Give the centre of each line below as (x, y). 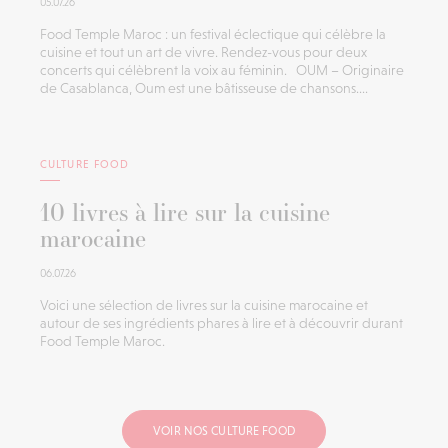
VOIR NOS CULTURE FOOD (224, 430)
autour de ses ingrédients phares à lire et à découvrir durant (221, 322)
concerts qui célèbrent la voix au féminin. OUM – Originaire (222, 69)
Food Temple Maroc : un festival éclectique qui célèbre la (213, 33)
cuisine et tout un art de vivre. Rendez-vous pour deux (203, 51)
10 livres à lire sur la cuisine (185, 211)
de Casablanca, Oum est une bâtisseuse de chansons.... (204, 87)
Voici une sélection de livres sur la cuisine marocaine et (204, 304)
